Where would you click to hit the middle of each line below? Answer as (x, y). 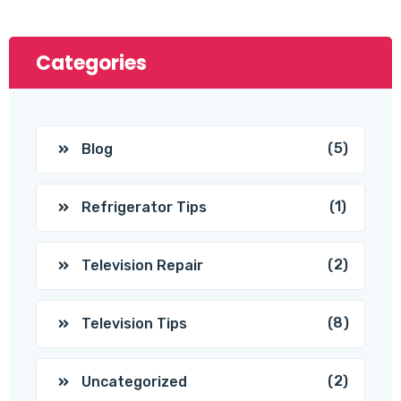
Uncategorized (134, 382)
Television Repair (142, 266)
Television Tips (134, 324)
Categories (91, 64)
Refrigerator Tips (144, 208)
